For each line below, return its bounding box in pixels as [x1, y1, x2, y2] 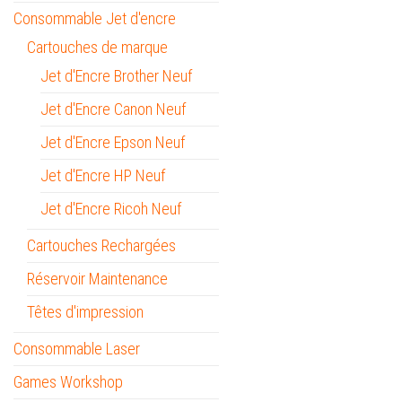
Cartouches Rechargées [27, 235, 176, 255]
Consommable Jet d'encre [13, 8, 176, 28]
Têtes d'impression [27, 301, 144, 321]
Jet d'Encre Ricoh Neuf [40, 198, 181, 218]
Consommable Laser [13, 338, 140, 358]
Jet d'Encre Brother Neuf [40, 66, 192, 85]
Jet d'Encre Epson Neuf [40, 132, 185, 152]
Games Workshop [13, 371, 123, 391]
